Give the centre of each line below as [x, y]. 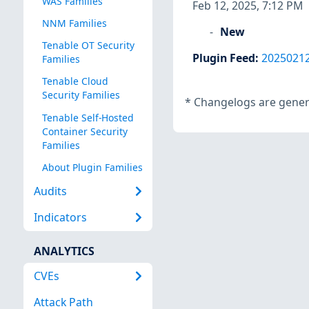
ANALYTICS [64, 251]
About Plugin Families [92, 167]
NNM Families [74, 23]
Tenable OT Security [88, 46]
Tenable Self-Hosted [88, 117]
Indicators [60, 218]
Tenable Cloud [75, 81]
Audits [50, 191]
